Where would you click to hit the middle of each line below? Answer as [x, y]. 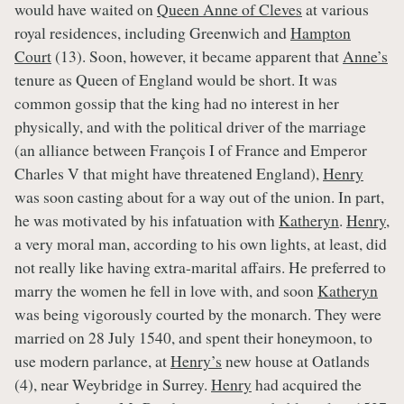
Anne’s [365, 55]
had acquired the [307, 384]
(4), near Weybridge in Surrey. [113, 384]
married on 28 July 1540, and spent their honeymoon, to [193, 337]
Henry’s [196, 360]
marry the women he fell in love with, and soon [166, 290]
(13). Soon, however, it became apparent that [197, 55]
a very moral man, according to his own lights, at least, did [201, 243]
